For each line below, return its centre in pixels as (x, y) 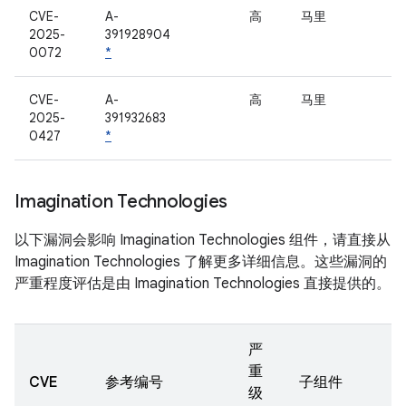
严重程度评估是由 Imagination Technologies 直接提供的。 (203, 284)
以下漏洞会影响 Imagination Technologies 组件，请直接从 (203, 240)
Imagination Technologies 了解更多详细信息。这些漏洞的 (201, 262)
